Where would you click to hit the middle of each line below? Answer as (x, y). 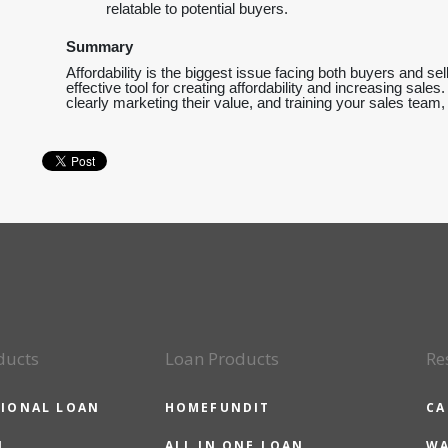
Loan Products (221, 358)
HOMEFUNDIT (217, 407)
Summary (99, 47)
